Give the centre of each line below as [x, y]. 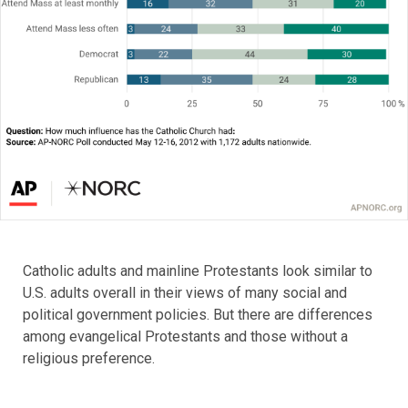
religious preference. [89, 359]
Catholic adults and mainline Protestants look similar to [198, 271]
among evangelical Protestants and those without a [185, 337]
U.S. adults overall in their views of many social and [185, 293]
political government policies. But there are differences [198, 315]
